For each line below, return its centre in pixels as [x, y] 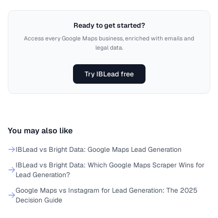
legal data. [109, 48]
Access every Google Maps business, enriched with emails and [109, 38]
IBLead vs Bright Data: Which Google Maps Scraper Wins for [110, 165]
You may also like [40, 131]
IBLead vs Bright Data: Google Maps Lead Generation [99, 149]
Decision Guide [39, 200]
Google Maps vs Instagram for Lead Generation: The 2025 [107, 190]
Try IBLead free [109, 74]
